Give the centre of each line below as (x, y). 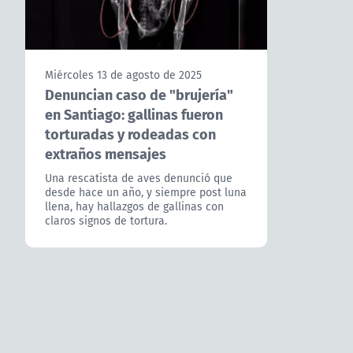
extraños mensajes (106, 154)
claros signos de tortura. (106, 221)
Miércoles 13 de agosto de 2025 (123, 75)
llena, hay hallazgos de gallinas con (134, 207)
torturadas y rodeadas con (130, 134)
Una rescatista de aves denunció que (139, 178)
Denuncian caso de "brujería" (139, 95)
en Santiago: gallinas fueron (134, 114)
